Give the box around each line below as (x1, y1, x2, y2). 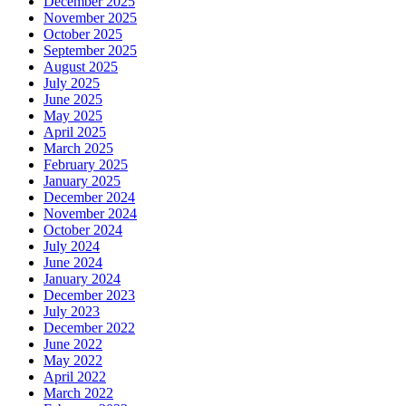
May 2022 (43, 352, 102, 368)
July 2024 (43, 237, 100, 254)
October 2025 (43, 25, 122, 42)
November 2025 (43, 9, 137, 25)
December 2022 (43, 319, 135, 335)
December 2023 (43, 286, 135, 303)
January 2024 (43, 270, 121, 286)
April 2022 (43, 368, 106, 384)
